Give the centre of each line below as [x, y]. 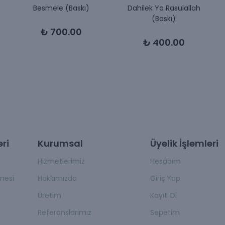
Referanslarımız [65, 212]
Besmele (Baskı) [61, 8]
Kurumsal [60, 143]
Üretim [49, 195]
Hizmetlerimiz [61, 161]
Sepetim [165, 212]
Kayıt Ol [163, 195]
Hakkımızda [57, 178]
